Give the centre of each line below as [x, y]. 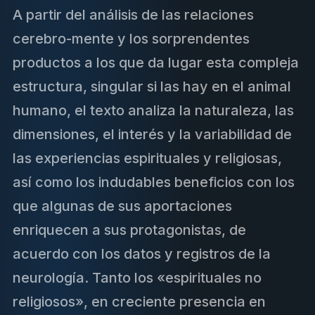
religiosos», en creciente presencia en [139, 302]
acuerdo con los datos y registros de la [142, 254]
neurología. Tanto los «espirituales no [137, 278]
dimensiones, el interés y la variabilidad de [152, 135]
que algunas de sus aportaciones [122, 206]
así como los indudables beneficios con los [154, 182]
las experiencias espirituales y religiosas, [147, 159]
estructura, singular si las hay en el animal [152, 87]
